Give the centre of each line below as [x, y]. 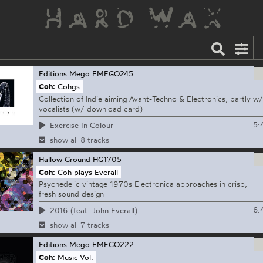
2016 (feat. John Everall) [93, 210]
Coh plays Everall [88, 172]
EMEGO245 [112, 74]
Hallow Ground [64, 159]
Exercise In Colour [81, 125]
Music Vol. [76, 257]
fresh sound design [71, 194]
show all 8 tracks [79, 139]
